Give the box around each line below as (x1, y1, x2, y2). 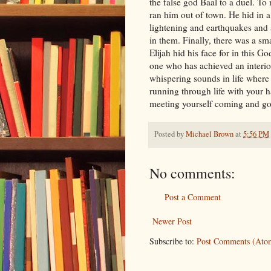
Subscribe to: (149, 235, 197, 247)
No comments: (149, 163, 235, 183)
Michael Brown (186, 128, 233, 139)
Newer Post (152, 215, 192, 227)
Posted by (154, 128, 186, 139)
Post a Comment (165, 191, 221, 203)
